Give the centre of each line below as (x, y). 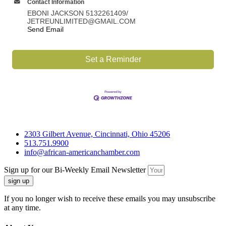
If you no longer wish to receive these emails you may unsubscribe (110, 199)
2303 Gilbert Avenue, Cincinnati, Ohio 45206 (97, 134)
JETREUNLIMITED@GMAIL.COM (81, 21)
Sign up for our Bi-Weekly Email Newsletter (76, 170)
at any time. (22, 208)
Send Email (45, 29)
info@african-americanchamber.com (82, 152)
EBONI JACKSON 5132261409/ (78, 13)
